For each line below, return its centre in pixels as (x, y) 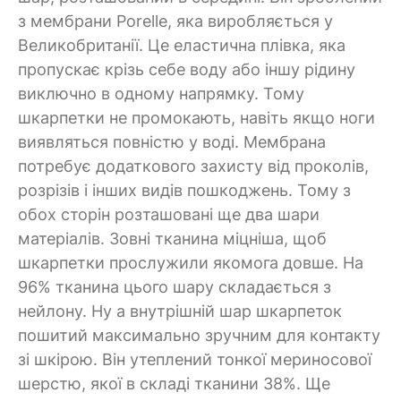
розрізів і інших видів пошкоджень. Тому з (184, 190)
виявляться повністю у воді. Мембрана (172, 141)
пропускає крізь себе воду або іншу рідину (187, 69)
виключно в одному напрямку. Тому (161, 93)
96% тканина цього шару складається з (175, 286)
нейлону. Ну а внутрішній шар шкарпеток (180, 311)
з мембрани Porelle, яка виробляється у (175, 21)
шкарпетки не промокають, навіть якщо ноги (196, 117)
